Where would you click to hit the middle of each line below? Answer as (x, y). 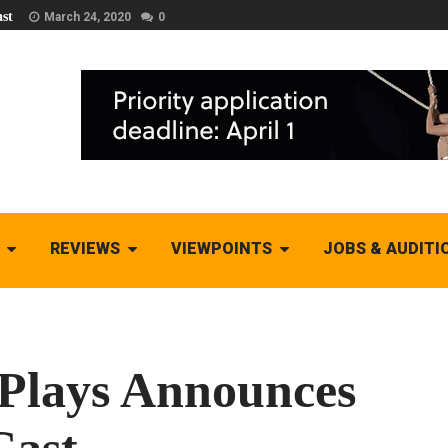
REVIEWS (84, 248)
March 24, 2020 (87, 17)
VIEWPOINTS (221, 248)
